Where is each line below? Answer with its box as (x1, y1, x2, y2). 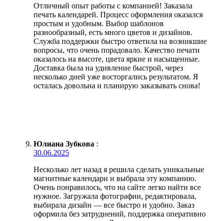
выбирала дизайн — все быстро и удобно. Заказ (34, 201, 194, 210)
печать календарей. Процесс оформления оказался (34, 10, 203, 19)
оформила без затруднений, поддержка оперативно (34, 210, 206, 219)
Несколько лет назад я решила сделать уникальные (34, 165, 204, 174)
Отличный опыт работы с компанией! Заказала (34, 1, 192, 10)
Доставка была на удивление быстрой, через (34, 64, 183, 73)
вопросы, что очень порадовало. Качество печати (34, 46, 200, 55)
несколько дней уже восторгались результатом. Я (34, 73, 198, 81)
